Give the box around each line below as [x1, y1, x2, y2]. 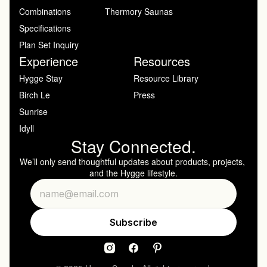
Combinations [19, 5, 71, 17]
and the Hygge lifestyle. [89, 167, 178, 179]
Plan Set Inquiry [19, 39, 79, 51]
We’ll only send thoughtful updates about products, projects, [20, 156, 245, 167]
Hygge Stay [19, 72, 63, 84]
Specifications [19, 22, 71, 34]
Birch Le [19, 89, 50, 101]
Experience [19, 52, 78, 70]
